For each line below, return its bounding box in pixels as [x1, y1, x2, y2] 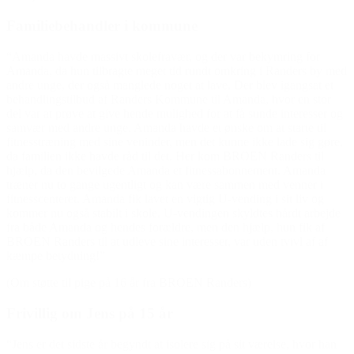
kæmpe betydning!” [6, 249, 105, 263]
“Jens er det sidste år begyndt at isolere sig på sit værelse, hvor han [6, 337, 337, 351]
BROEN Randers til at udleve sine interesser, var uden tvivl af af [6, 235, 328, 249]
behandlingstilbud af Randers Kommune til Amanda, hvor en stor [6, 92, 331, 107]
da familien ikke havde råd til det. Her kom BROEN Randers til [6, 149, 324, 164]
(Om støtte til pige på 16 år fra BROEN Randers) [6, 276, 251, 290]
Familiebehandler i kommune [6, 17, 198, 35]
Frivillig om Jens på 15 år [6, 304, 173, 322]
